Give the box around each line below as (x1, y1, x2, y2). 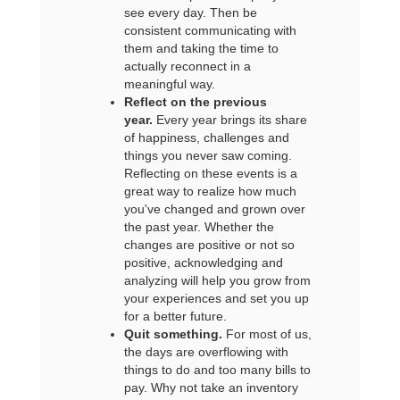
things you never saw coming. (123, 148, 292, 162)
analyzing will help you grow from (123, 273, 311, 287)
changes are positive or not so (123, 237, 295, 252)
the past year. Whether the (123, 220, 274, 234)
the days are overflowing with (123, 345, 288, 359)
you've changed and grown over (123, 202, 305, 216)
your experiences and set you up (123, 291, 309, 305)
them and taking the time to (123, 41, 279, 55)
